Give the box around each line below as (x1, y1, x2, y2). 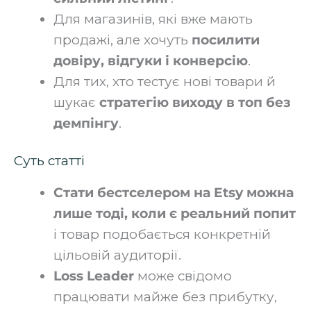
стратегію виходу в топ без (99, 94, 291, 110)
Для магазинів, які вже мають (53, 10, 253, 27)
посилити (192, 31, 260, 48)
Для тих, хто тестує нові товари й (53, 73, 276, 90)
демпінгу (53, 115, 119, 131)
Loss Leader (53, 268, 134, 284)
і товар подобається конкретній (53, 226, 271, 242)
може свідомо (134, 268, 232, 284)
